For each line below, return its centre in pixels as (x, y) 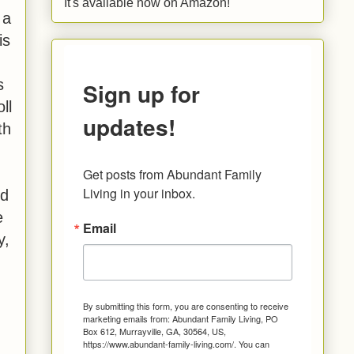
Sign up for (141, 93)
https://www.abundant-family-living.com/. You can (176, 343)
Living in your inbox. (139, 193)
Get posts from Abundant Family (172, 174)
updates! (129, 126)
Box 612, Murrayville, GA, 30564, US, (154, 331)
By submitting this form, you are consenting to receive (186, 305)
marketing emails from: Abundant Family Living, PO (181, 318)
